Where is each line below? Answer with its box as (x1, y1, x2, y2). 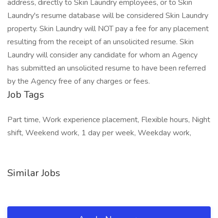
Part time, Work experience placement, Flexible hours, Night (7, 114, 210, 125)
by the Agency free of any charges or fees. (7, 76, 150, 87)
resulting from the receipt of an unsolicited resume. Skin (7, 36, 194, 47)
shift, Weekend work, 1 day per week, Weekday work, (7, 127, 191, 138)
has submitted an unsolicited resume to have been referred (7, 63, 206, 73)
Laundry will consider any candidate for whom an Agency (7, 50, 198, 60)
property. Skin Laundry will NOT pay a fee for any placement (7, 23, 209, 34)
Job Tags (7, 88, 44, 101)
